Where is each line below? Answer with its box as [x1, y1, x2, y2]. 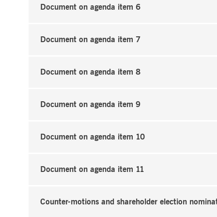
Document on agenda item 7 [40, 34, 140, 46]
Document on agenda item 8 [40, 66, 140, 78]
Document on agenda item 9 [40, 99, 140, 110]
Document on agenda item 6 [40, 1, 140, 13]
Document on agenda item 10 [40, 131, 145, 143]
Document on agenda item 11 [40, 164, 144, 175]
